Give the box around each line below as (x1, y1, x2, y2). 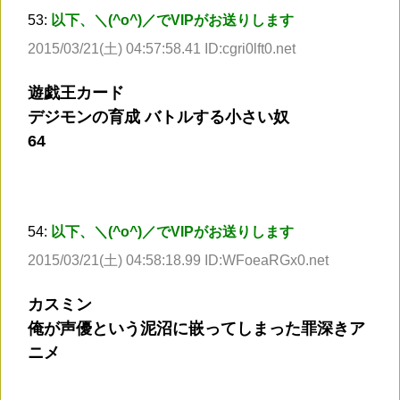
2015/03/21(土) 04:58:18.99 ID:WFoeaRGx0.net (28, 252, 329, 268)
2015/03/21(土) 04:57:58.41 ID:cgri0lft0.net (28, 40, 296, 56)
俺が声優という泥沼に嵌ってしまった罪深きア (28, 319, 365, 337)
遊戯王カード (28, 83, 124, 102)
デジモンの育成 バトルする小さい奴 (28, 107, 289, 126)
